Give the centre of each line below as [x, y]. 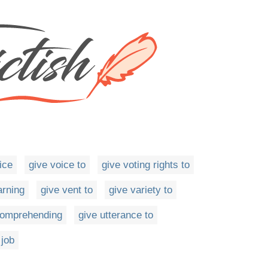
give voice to [57, 165]
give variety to [141, 190]
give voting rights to [146, 165]
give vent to [67, 190]
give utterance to [116, 215]
